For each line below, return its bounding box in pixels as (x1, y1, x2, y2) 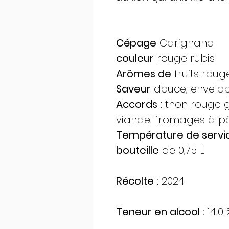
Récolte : (116, 174, 158, 189)
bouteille (116, 143, 159, 158)
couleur (116, 51, 154, 66)
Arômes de (116, 66, 171, 81)
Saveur (116, 82, 151, 97)
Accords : (116, 97, 162, 112)
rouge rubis (154, 51, 215, 66)
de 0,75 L (159, 143, 204, 158)
